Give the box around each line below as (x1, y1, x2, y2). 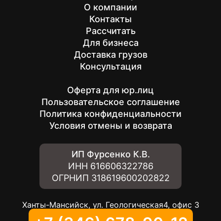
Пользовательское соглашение (41, 97, 180, 107)
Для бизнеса (82, 37, 139, 48)
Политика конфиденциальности (39, 109, 182, 119)
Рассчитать (85, 26, 136, 36)
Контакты (89, 14, 132, 24)
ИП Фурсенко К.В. (71, 149, 150, 159)
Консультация (79, 61, 142, 72)
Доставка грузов (74, 49, 147, 60)
